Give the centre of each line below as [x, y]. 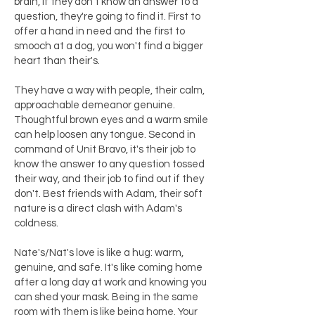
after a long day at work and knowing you [110, 282]
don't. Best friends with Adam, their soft [108, 194]
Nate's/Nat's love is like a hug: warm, [99, 253]
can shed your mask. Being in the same [106, 297]
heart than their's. [58, 61]
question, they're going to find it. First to [107, 17]
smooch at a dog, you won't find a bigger [109, 46]
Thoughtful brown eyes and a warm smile [111, 120]
